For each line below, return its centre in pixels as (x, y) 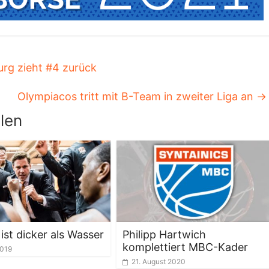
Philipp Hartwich (164, 235)
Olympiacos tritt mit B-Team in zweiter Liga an (137, 96)
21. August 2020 (159, 262)
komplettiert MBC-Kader (185, 247)
